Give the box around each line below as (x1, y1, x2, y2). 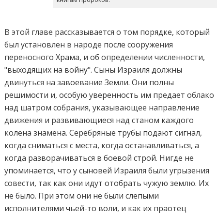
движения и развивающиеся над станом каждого (4, 115, 194, 126)
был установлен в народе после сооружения (4, 39, 173, 50)
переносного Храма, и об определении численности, (4, 52, 205, 63)
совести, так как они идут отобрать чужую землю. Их (4, 178, 209, 189)
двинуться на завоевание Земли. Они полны (4, 77, 174, 88)
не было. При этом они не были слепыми (4, 190, 159, 201)
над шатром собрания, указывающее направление (4, 102, 200, 113)
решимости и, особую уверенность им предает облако (4, 90, 215, 101)
